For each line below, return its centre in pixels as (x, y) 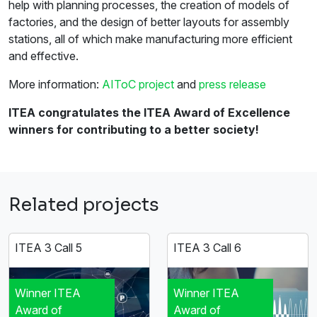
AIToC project (138, 85)
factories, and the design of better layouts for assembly (149, 22)
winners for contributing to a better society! (134, 130)
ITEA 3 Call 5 (48, 248)
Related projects (84, 205)
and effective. (44, 56)
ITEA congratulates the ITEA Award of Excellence (149, 113)
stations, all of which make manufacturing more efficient (150, 39)
